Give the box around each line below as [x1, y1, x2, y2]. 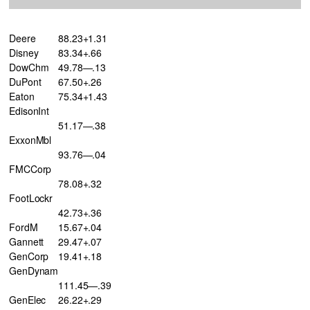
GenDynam [9, 263, 59, 277]
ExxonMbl [9, 132, 52, 147]
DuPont [9, 74, 42, 89]
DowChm [9, 60, 49, 74]
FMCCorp [9, 161, 52, 176]
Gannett [9, 234, 44, 248]
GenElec [9, 292, 46, 307]
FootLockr [9, 190, 53, 205]
